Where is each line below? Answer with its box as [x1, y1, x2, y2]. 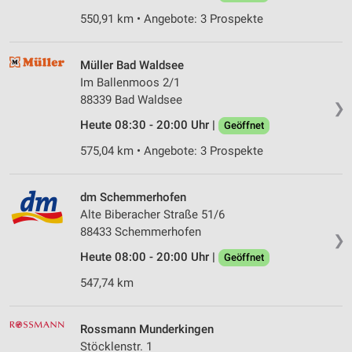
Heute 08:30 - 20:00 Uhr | [80, 118, 218, 133]
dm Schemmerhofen [80, 190, 186, 205]
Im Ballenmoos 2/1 [80, 75, 180, 90]
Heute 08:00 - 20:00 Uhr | [80, 250, 218, 265]
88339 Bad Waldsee [80, 93, 182, 108]
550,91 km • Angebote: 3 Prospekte [80, 12, 263, 27]
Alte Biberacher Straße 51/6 [80, 207, 225, 222]
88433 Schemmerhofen [80, 225, 201, 240]
